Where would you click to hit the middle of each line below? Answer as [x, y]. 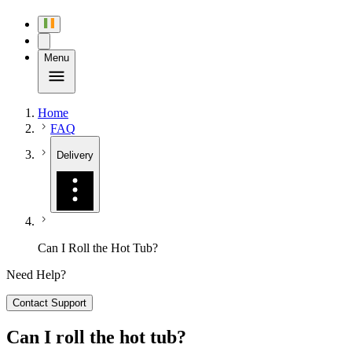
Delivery [75, 155]
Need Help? [36, 274]
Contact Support [49, 302]
